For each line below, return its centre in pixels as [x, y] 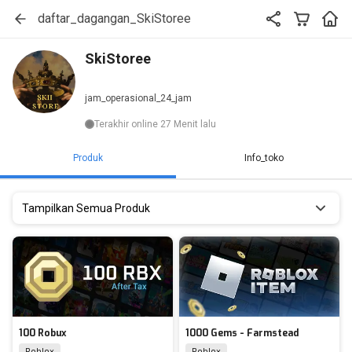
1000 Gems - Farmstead [242, 333]
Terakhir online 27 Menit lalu [155, 124]
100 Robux [42, 333]
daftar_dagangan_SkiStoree [114, 18]
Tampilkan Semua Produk [86, 208]
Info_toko [264, 158]
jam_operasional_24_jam [138, 98]
